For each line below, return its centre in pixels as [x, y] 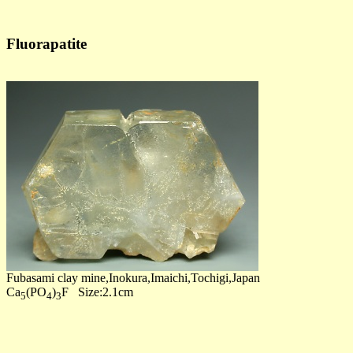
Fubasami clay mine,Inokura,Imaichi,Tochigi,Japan [133, 278]
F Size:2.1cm [97, 292]
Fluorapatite [46, 43]
